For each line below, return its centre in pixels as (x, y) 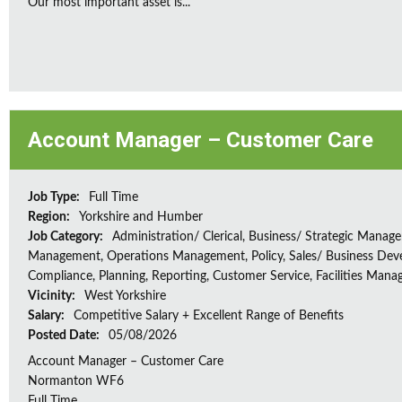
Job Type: (55, 197)
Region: (50, 217)
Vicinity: (53, 296)
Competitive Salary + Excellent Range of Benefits (209, 316)
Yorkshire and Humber (141, 217)
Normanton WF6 (76, 381)
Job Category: (67, 237)
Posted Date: (65, 336)
